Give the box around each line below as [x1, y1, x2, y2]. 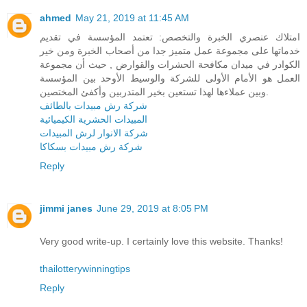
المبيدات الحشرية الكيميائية [40, 113, 147, 125]
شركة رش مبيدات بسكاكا [40, 140, 143, 152]
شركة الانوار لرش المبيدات [40, 127, 148, 138]
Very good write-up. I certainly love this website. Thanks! [40, 235, 283, 247]
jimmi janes [40, 202, 93, 214]
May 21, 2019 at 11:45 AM [75, 12, 189, 23]
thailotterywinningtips [40, 262, 130, 274]
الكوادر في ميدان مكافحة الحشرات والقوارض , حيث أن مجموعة [40, 58, 300, 70]
